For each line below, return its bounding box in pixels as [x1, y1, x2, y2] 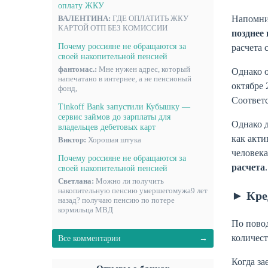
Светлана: [58, 176, 94, 185]
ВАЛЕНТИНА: [58, 13, 111, 23]
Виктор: [58, 135, 86, 144]
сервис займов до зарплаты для [58, 112, 170, 122]
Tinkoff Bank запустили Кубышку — [58, 102, 190, 112]
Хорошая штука [86, 135, 141, 144]
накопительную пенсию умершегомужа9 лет [58, 185, 208, 195]
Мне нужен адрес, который [97, 64, 190, 74]
